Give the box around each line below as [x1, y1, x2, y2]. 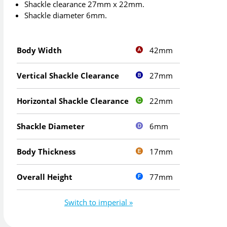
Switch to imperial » [64, 197, 133, 208]
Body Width [17, 45, 62, 56]
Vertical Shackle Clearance [17, 70, 120, 81]
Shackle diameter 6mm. [24, 10, 107, 21]
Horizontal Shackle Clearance [17, 96, 129, 106]
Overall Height [17, 172, 73, 182]
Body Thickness [17, 146, 76, 157]
